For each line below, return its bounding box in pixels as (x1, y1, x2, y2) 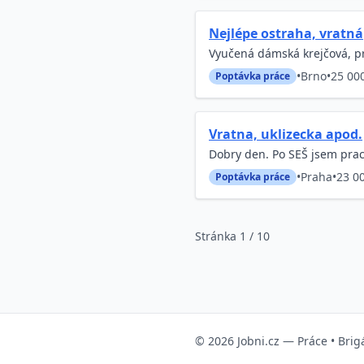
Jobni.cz (237, 333, 279, 349)
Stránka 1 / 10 (195, 228, 270, 244)
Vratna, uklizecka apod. (209, 125, 362, 143)
